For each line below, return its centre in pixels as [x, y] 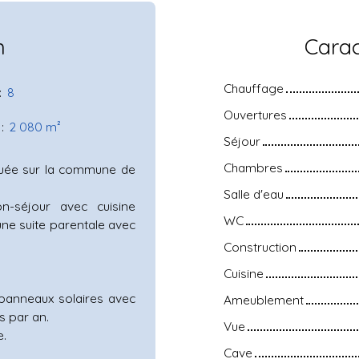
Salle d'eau [254, 194]
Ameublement [264, 299]
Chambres [253, 167]
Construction [260, 246]
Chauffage [254, 88]
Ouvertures [255, 114]
